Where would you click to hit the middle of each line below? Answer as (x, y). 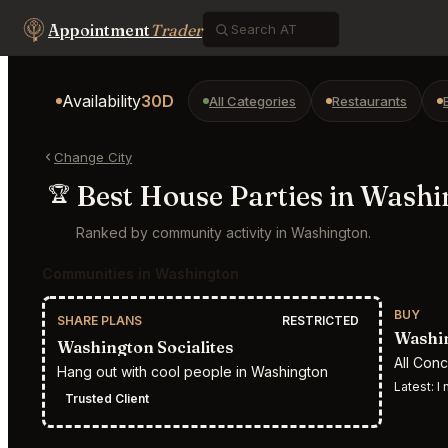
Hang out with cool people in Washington (192, 371)
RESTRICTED (320, 320)
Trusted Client (107, 398)
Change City (93, 156)
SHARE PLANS (99, 320)
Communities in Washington (140, 273)
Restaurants (369, 100)
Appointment (99, 29)
